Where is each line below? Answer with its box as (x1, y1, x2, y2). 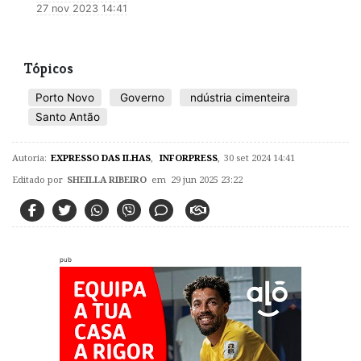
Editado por (12, 172, 63, 185)
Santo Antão (35, 110, 100, 123)
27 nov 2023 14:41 (36, 2, 127, 15)
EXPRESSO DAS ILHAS (51, 151, 151, 164)
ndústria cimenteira (187, 90, 290, 104)
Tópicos (24, 59, 73, 77)
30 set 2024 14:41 (224, 151, 295, 164)
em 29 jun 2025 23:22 (147, 172, 243, 185)
